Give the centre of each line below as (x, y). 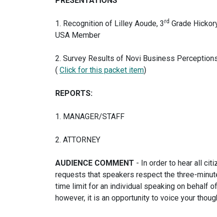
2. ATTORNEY (78, 140)
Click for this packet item (102, 70)
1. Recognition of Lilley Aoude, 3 (110, 23)
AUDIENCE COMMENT (96, 163)
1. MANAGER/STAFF (90, 116)
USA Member (78, 35)
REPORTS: (74, 93)
